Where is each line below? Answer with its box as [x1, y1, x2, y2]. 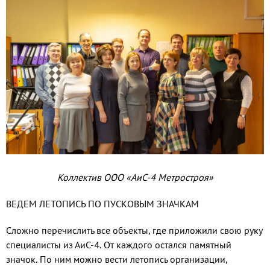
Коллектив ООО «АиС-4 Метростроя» [57, 171, 213, 184]
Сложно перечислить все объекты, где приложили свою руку [6, 224, 262, 237]
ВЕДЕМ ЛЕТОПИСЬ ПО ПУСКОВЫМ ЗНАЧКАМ [6, 198, 199, 210]
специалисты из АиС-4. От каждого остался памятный [6, 239, 231, 251]
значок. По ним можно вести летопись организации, [6, 253, 227, 266]
